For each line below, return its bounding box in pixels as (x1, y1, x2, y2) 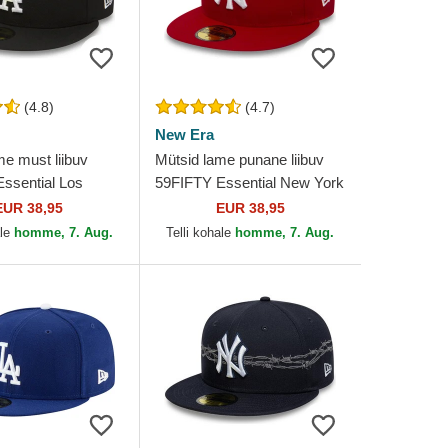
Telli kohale (166, 225, 236, 240)
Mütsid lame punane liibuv (154, 151, 324, 168)
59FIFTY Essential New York (154, 174, 344, 191)
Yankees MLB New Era (154, 197, 308, 214)
